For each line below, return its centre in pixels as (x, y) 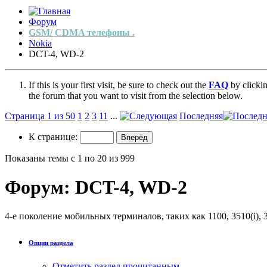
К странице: (54, 136)
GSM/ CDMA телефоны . (82, 32)
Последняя (201, 116)
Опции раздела (51, 243)
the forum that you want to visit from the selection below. (136, 95)
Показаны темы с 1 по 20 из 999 (70, 158)
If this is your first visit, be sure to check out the (119, 85)
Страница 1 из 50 (40, 116)
